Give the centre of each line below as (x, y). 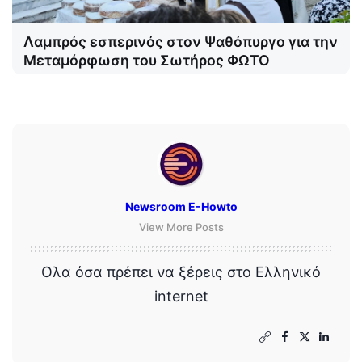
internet (181, 296)
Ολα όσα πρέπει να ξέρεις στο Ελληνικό (181, 271)
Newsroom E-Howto (181, 206)
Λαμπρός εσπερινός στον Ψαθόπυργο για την (181, 41)
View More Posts (181, 227)
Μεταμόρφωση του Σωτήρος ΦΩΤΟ (147, 60)
